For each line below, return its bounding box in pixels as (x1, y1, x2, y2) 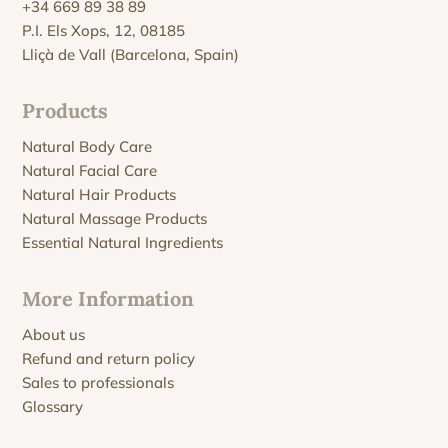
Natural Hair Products (22, 184, 177, 204)
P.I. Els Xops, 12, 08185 (22, 20, 186, 40)
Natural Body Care (22, 136, 153, 156)
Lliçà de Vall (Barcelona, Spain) (22, 44, 240, 64)
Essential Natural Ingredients (22, 232, 224, 252)
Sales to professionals (22, 372, 175, 392)
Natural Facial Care (22, 160, 158, 180)
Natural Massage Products (22, 208, 208, 228)
